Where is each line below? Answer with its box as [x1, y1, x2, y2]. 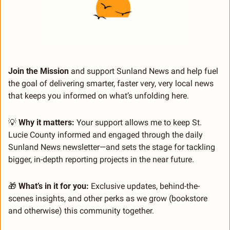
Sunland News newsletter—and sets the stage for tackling [8, 142, 215, 152]
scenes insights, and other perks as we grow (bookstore [8, 194, 207, 204]
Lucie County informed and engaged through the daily [8, 130, 203, 140]
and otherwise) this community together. [8, 206, 154, 216]
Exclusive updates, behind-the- [89, 181, 200, 191]
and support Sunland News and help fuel [71, 66, 218, 76]
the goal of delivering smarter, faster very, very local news [8, 79, 214, 89]
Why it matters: [16, 118, 74, 128]
